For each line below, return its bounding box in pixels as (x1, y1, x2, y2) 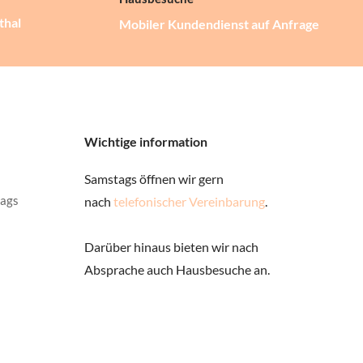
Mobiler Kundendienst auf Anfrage (118, 16, 319, 32)
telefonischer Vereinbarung (113, 194, 265, 209)
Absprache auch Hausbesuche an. (83, 262, 270, 277)
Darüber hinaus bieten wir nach (83, 239, 258, 254)
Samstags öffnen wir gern (83, 171, 224, 186)
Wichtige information (83, 134, 207, 149)
